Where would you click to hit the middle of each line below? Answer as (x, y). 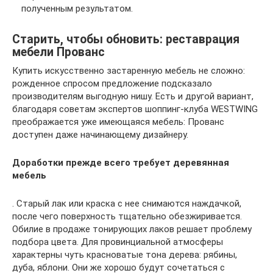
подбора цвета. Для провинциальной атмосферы (118, 242)
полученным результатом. (77, 8)
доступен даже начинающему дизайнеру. (100, 134)
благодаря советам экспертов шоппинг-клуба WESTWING (135, 109)
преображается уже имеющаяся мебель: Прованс (118, 122)
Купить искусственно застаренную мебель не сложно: (129, 70)
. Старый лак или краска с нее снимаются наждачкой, (127, 203)
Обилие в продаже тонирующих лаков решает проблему (132, 229)
